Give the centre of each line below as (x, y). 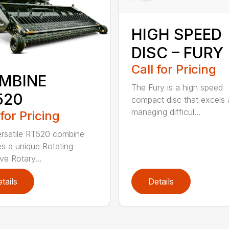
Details (161, 182)
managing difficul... (166, 112)
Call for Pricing (174, 70)
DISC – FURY (177, 53)
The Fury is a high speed (177, 88)
